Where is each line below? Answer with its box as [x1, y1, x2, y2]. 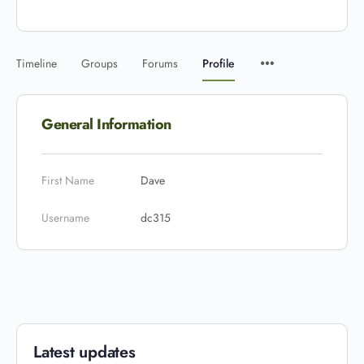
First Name [41, 172, 94, 188]
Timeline [16, 55, 57, 71]
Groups [81, 55, 118, 71]
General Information [41, 114, 171, 135]
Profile [202, 55, 235, 71]
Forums [142, 55, 178, 71]
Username [41, 210, 89, 226]
